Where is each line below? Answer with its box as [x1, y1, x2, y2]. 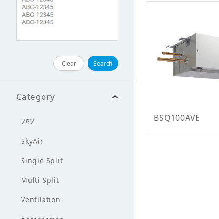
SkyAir [21, 136, 44, 146]
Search [93, 59, 112, 67]
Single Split [21, 156, 63, 165]
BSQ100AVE [154, 112, 200, 124]
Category [16, 91, 55, 102]
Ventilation [21, 195, 61, 204]
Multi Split [21, 175, 59, 185]
